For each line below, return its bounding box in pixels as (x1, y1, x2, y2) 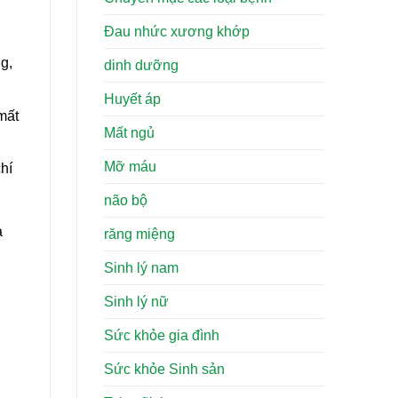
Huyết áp (104, 92, 161, 107)
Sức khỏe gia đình (104, 328, 219, 344)
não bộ (104, 193, 147, 209)
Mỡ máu (104, 159, 156, 175)
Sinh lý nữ (104, 294, 169, 310)
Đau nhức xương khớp (104, 24, 250, 40)
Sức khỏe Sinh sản (104, 362, 225, 378)
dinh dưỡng (104, 58, 179, 74)
